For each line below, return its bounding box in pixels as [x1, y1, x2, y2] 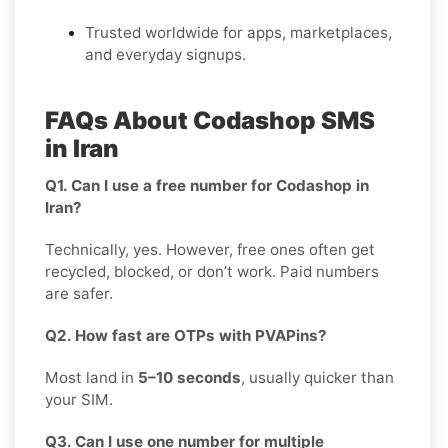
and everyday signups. [85, 44, 246, 64]
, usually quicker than [241, 367, 394, 387]
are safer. [45, 283, 113, 303]
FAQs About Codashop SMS [45, 105, 375, 135]
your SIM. [45, 389, 113, 409]
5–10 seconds [138, 367, 241, 387]
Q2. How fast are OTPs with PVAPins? [45, 325, 327, 345]
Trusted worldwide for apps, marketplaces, [85, 22, 392, 42]
